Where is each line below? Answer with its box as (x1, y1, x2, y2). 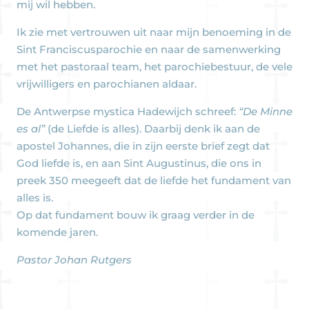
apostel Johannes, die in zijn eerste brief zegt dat (17, 139, 270, 152)
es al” (17, 121, 45, 135)
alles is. (17, 190, 53, 204)
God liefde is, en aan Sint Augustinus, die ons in (17, 156, 261, 170)
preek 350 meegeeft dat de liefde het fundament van (17, 173, 291, 187)
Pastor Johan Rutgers (17, 252, 132, 266)
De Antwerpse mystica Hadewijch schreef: (17, 104, 239, 118)
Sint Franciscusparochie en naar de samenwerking (17, 42, 281, 56)
